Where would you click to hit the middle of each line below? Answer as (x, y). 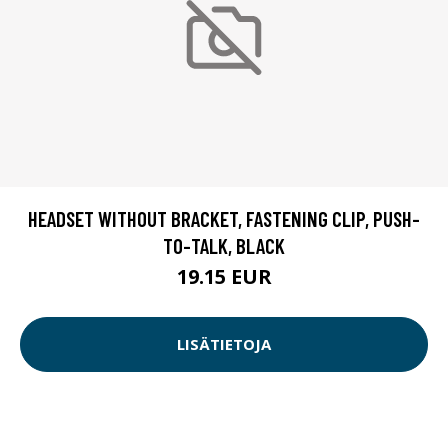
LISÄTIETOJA (224, 344)
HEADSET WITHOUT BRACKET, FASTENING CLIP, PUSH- (224, 218)
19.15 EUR (224, 276)
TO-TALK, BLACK (224, 245)
